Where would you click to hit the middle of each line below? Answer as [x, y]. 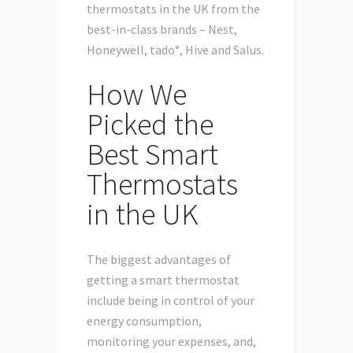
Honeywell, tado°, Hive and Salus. [175, 50]
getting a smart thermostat [163, 280]
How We [137, 95]
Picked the [150, 124]
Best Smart [152, 154]
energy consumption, [144, 321]
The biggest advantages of [159, 260]
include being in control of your [171, 301]
